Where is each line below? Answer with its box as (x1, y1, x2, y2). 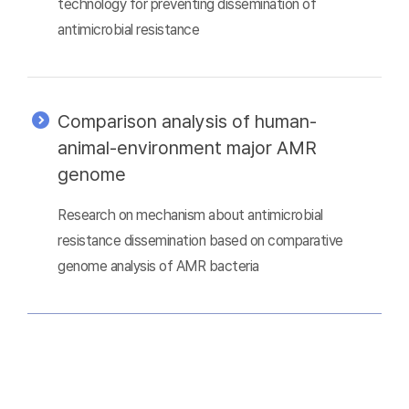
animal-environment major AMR (58, 137, 317, 159)
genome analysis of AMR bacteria (58, 257, 259, 275)
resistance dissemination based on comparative (58, 232, 343, 249)
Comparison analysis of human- (58, 110, 317, 132)
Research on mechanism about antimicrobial (58, 206, 323, 224)
